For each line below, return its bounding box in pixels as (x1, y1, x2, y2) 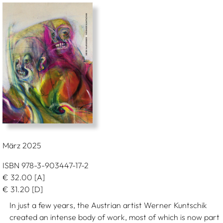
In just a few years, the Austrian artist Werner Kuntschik (9, 200, 208, 210)
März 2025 (2, 140, 41, 150)
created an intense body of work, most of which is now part (9, 212, 220, 222)
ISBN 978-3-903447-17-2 (2, 160, 89, 170)
